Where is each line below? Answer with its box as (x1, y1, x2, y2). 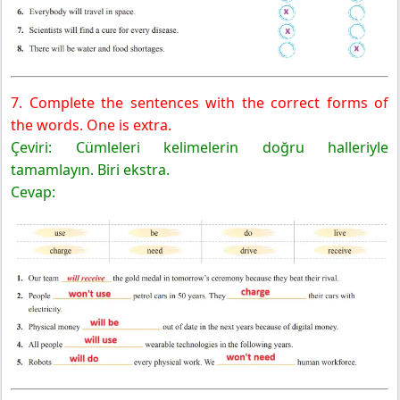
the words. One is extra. (11, 115, 171, 136)
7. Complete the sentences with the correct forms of (11, 93, 388, 113)
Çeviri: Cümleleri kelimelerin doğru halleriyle (11, 137, 388, 158)
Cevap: (11, 182, 55, 203)
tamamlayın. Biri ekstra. (11, 160, 170, 180)
